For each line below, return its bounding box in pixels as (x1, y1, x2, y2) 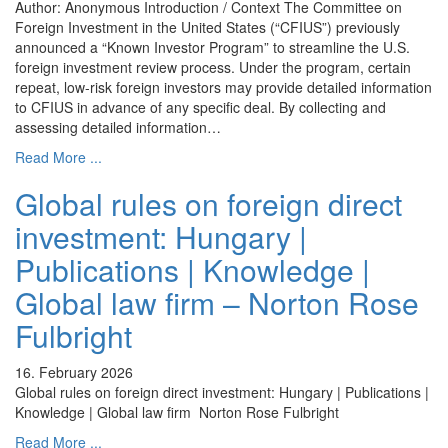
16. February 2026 (15, 362, 133, 383)
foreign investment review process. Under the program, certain (15, 57, 411, 78)
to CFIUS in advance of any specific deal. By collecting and (15, 97, 386, 118)
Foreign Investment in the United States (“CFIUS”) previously (15, 17, 400, 38)
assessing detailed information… (15, 117, 221, 138)
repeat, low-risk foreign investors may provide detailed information (15, 77, 432, 98)
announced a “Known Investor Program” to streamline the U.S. (15, 37, 410, 58)
